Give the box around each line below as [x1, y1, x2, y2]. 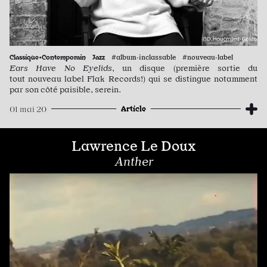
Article [121, 103, 146, 113]
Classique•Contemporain [10, 52, 86, 61]
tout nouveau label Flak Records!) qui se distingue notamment [10, 73, 257, 83]
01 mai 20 [10, 104, 46, 114]
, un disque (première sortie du [111, 63, 257, 73]
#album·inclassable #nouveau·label [111, 52, 233, 61]
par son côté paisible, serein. [10, 84, 121, 94]
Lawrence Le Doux [71, 137, 196, 154]
